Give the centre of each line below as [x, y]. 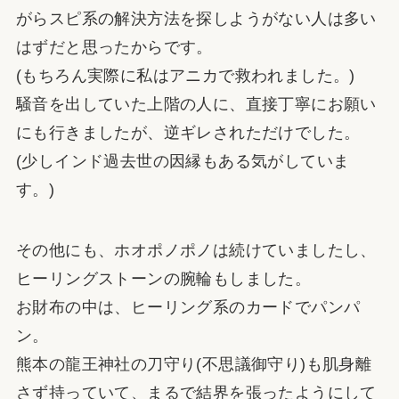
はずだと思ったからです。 [114, 47]
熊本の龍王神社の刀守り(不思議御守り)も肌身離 [194, 364]
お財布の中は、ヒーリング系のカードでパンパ [188, 307]
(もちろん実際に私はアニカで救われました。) [185, 75]
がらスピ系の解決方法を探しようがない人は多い [196, 18]
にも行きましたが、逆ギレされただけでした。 [188, 132]
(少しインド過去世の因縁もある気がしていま [183, 161]
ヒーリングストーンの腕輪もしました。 [163, 278]
